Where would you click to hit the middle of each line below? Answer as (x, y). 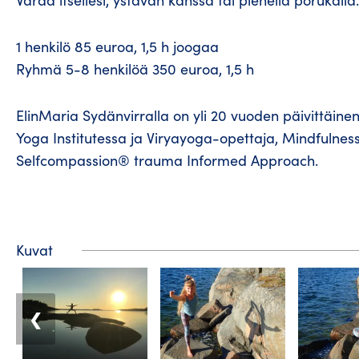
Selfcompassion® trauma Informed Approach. (167, 161)
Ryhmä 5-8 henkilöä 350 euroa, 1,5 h (135, 69)
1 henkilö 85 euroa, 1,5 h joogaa (117, 47)
